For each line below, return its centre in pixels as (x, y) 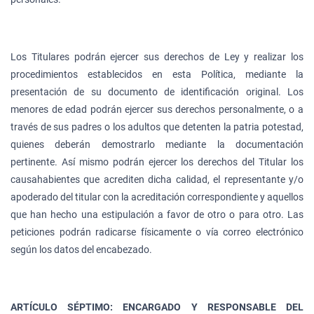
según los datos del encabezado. (81, 249)
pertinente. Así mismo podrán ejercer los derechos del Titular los (157, 162)
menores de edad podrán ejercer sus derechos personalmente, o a (157, 109)
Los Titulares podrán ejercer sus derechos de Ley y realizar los (157, 56)
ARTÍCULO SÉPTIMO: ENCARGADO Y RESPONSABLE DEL (157, 307)
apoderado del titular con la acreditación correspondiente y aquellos (157, 197)
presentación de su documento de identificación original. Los (157, 91)
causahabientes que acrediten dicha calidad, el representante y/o (157, 179)
